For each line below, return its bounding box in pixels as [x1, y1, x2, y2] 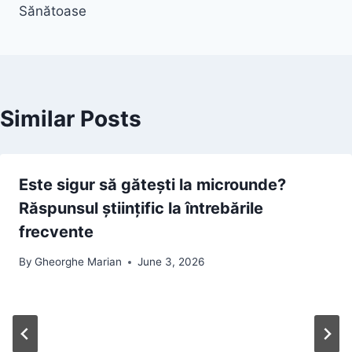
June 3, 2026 [137, 255, 205, 269]
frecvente [19, 222, 93, 241]
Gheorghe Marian [35, 255, 123, 269]
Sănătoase [19, 2, 86, 19]
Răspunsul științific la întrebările [19, 198, 263, 218]
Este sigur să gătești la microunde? [19, 174, 286, 194]
